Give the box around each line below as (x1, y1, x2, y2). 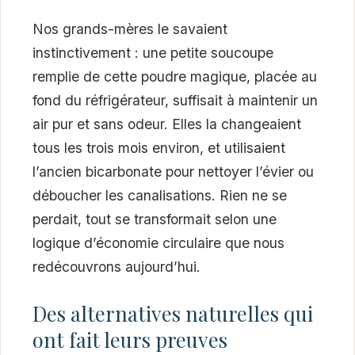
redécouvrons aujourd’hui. (32, 258, 200, 276)
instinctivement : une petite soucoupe (32, 44, 273, 62)
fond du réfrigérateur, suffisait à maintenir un (32, 92, 318, 109)
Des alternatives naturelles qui (32, 299, 313, 326)
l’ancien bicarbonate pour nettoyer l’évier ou (32, 163, 314, 181)
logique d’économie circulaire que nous (32, 235, 284, 252)
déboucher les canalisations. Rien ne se (32, 187, 287, 204)
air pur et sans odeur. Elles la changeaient (32, 116, 301, 133)
